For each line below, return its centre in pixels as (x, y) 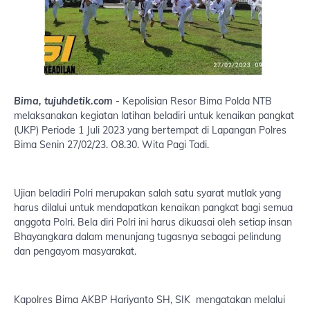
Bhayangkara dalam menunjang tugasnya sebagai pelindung (147, 237)
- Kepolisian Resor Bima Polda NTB (192, 101)
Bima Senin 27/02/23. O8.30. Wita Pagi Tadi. (113, 145)
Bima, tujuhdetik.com (63, 101)
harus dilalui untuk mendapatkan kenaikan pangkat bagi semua (153, 208)
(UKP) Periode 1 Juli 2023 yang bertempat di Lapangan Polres (150, 130)
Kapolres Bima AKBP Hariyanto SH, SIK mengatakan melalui (149, 300)
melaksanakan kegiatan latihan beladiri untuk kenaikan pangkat (154, 116)
